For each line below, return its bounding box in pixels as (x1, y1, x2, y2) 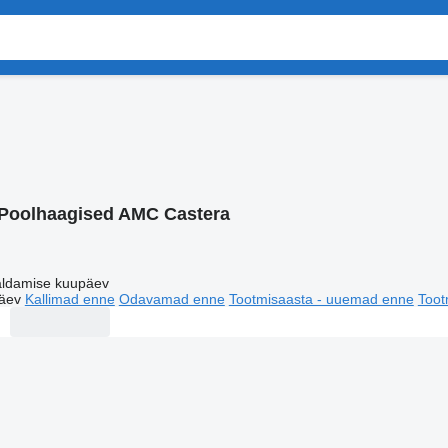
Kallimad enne (24, 290, 115, 307)
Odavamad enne (118, 290, 225, 307)
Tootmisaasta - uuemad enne (228, 290, 414, 307)
